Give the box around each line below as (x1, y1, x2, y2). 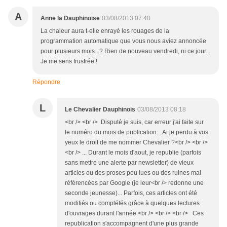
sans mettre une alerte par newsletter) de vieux (65, 159, 194, 167)
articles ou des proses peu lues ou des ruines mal (65, 169, 201, 177)
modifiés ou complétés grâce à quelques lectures (65, 200, 200, 207)
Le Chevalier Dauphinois (65, 106, 135, 113)
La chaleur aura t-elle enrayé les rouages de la (41, 27, 169, 35)
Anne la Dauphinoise (41, 15, 100, 22)
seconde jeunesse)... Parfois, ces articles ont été (65, 190, 197, 197)
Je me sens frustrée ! (41, 58, 97, 65)
